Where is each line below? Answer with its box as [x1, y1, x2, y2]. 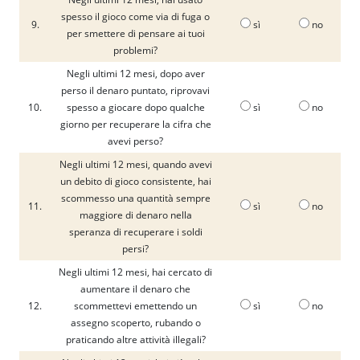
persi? [122, 242, 149, 256]
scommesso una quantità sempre [60, 191, 211, 205]
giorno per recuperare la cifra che [59, 117, 211, 131]
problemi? [113, 43, 157, 57]
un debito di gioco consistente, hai [59, 174, 211, 188]
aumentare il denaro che [80, 282, 190, 296]
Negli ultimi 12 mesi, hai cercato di [59, 265, 212, 279]
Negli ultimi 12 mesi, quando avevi [59, 157, 212, 171]
